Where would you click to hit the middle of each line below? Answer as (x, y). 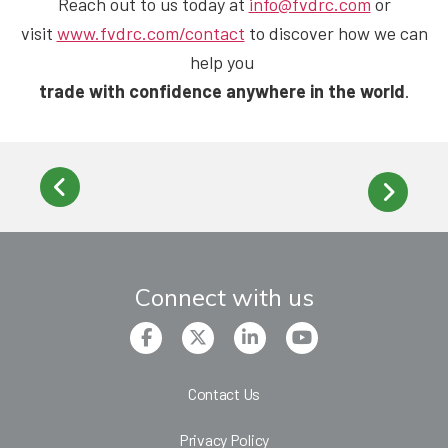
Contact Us (224, 393)
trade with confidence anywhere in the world (221, 90)
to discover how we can (336, 32)
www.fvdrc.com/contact (150, 32)
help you (224, 61)
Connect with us (224, 296)
